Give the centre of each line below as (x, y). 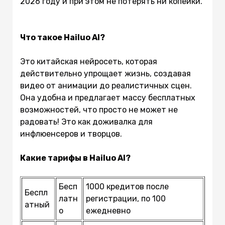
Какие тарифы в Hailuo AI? (75, 158)
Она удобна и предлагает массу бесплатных (108, 98)
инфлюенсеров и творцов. (73, 134)
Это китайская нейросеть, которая (89, 62)
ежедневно (108, 211)
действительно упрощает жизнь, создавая (105, 74)
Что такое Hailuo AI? (63, 38)
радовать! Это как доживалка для (86, 122)
